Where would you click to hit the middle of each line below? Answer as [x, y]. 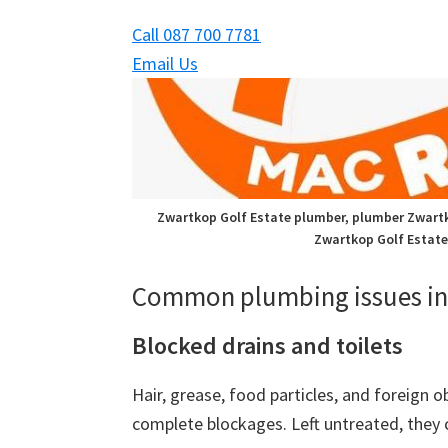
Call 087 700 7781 [196, 34]
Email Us [165, 63]
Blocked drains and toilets [267, 346]
